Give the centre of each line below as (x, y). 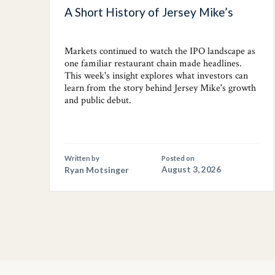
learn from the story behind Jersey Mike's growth (160, 88)
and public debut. (98, 101)
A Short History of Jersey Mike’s (149, 12)
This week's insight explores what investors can (156, 76)
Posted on (178, 158)
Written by (82, 158)
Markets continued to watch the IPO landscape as (160, 52)
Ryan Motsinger (97, 170)
